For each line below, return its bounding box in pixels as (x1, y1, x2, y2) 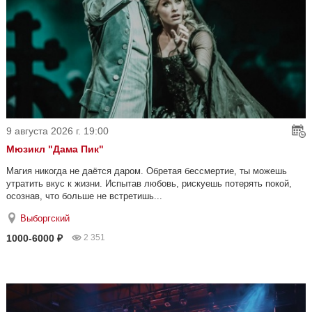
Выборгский (20, 213, 70, 224)
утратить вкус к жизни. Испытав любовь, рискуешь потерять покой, (6, 178, 292, 189)
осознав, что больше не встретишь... (6, 191, 162, 202)
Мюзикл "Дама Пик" (6, 143, 104, 155)
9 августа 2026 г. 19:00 (6, 125, 109, 137)
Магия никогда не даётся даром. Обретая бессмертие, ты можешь (6, 166, 287, 177)
